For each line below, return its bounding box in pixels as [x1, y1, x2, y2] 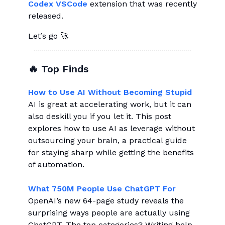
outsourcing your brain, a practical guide [28, 136, 187, 145]
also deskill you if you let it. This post [28, 111, 171, 121]
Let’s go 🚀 [28, 31, 68, 41]
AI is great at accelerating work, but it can [28, 99, 191, 109]
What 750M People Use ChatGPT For [28, 184, 176, 193]
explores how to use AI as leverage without [28, 124, 195, 133]
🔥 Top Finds [28, 63, 88, 75]
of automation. [28, 160, 84, 169]
